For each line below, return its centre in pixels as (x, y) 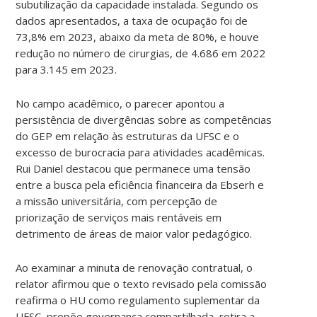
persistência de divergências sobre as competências (144, 119)
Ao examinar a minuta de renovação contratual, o (134, 267)
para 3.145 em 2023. (67, 69)
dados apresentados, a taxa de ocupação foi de (132, 20)
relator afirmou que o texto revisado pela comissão (142, 283)
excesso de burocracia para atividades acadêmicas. (140, 152)
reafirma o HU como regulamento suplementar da (138, 300)
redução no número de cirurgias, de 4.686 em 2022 (141, 53)
